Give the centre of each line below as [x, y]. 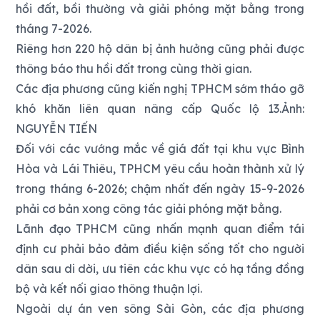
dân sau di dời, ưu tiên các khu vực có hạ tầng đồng [160, 268]
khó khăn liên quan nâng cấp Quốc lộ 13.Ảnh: [160, 108]
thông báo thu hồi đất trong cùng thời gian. [134, 68]
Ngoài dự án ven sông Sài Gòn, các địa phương [160, 308]
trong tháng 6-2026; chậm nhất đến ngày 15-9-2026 [160, 188]
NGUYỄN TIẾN [57, 128]
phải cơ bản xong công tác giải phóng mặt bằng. [149, 208]
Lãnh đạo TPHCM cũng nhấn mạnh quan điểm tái [160, 228]
